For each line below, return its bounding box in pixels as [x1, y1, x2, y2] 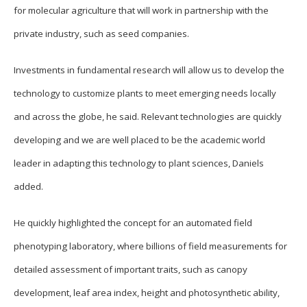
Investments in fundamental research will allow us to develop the [14, 64, 284, 77]
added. [14, 180, 43, 193]
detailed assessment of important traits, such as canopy [14, 262, 247, 275]
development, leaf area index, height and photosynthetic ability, [14, 286, 280, 299]
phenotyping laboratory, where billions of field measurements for [14, 239, 287, 252]
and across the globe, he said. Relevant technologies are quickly [14, 110, 282, 123]
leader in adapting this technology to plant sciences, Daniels [14, 157, 264, 170]
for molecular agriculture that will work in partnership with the [14, 4, 269, 17]
